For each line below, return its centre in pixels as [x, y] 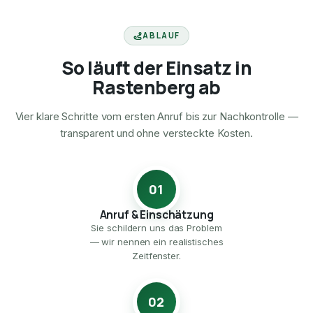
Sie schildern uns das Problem [156, 228]
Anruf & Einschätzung [156, 215]
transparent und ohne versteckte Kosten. [156, 133]
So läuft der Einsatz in [156, 68]
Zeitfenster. [156, 256]
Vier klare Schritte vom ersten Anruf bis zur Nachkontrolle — [156, 117]
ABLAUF [162, 36]
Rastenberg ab [156, 88]
